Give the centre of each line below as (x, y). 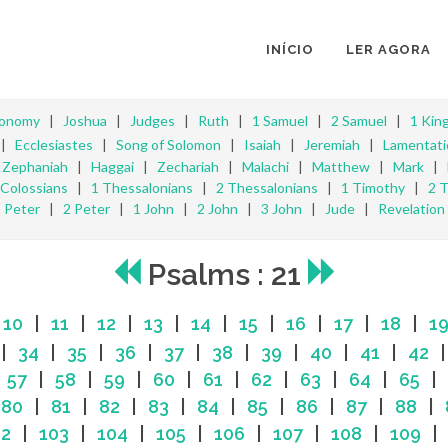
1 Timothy (373, 187)
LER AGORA (388, 49)
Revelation (411, 208)
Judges (152, 120)
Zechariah (187, 166)
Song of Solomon (168, 144)
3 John (281, 208)
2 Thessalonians (267, 187)
